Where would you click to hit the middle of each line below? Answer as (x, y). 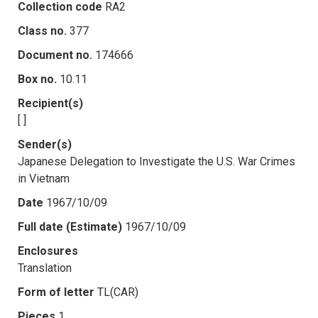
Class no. (42, 31)
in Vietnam (44, 178)
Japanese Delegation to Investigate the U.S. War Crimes (157, 161)
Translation (45, 268)
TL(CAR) (118, 292)
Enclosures (48, 251)
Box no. (37, 79)
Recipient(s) (50, 103)
